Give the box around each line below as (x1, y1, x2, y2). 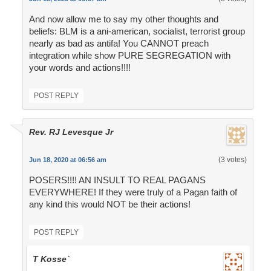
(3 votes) (218, 155, 247, 165)
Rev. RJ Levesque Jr (28, 127, 113, 137)
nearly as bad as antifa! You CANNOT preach (28, 38, 209, 49)
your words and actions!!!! (28, 62, 131, 73)
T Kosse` (32, 254, 70, 264)
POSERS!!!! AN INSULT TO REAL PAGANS (28, 175, 206, 186)
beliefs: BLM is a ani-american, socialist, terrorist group (28, 26, 245, 37)
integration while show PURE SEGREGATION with (28, 50, 230, 61)
